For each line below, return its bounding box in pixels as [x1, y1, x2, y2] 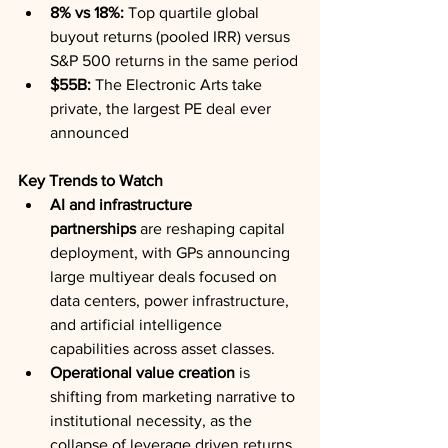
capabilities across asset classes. [50, 340, 275, 357]
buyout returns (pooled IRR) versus [50, 28, 294, 45]
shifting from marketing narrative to [50, 388, 299, 405]
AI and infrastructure [50, 196, 196, 213]
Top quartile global [124, 4, 263, 21]
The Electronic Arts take [91, 76, 266, 93]
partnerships [50, 220, 136, 237]
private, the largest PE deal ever [50, 100, 275, 117]
